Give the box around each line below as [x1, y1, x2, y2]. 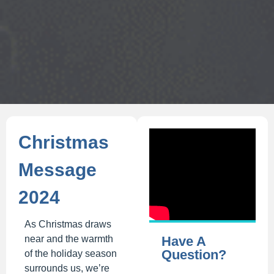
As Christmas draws [24, 219, 111, 230]
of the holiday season [24, 248, 117, 259]
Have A [161, 234, 206, 250]
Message [18, 160, 97, 180]
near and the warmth [24, 234, 113, 245]
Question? [161, 247, 226, 263]
